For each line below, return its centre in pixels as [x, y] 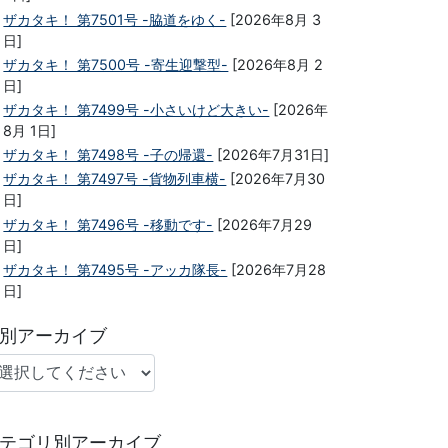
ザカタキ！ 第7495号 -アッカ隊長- [115, 269]
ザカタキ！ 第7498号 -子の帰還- [108, 155]
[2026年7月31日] [271, 155]
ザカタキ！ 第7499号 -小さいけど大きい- [136, 109]
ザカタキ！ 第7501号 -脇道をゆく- [115, 19]
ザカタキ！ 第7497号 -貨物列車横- [115, 179]
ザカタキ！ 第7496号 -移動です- [108, 224]
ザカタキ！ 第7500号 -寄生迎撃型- [116, 64]
